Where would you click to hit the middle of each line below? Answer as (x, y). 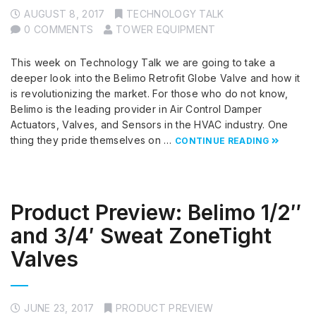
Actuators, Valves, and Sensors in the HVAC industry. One (150, 125)
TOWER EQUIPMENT (165, 30)
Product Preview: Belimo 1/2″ (156, 213)
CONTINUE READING (222, 141)
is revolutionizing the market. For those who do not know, (150, 94)
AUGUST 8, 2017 (65, 14)
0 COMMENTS (59, 30)
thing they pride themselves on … (93, 140)
